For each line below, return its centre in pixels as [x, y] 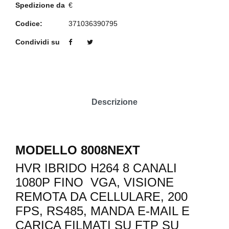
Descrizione [114, 102]
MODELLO [46, 150]
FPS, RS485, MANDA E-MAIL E [102, 211]
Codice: [29, 24]
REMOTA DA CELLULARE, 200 [101, 197]
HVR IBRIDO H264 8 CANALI [96, 168]
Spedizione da [40, 5]
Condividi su [38, 42]
